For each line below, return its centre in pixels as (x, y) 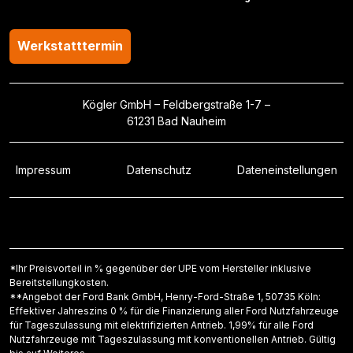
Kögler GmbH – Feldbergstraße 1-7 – (176, 104)
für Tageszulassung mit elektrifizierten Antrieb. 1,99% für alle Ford (162, 325)
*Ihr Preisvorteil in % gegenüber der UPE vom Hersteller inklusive (160, 268)
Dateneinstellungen (287, 170)
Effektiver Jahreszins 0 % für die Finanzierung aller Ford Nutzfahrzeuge (174, 311)
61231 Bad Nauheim (176, 121)
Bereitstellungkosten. (59, 282)
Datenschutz (159, 170)
